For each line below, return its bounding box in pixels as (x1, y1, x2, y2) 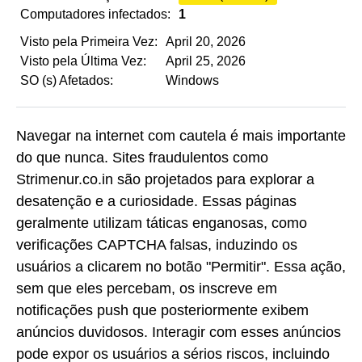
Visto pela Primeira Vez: (20, 35, 158, 48)
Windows (166, 74, 219, 87)
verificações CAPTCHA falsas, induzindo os (16, 236, 297, 253)
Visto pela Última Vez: (20, 54, 146, 68)
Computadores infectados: (20, 7, 170, 21)
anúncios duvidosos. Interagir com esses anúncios (16, 323, 341, 340)
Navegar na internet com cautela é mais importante (16, 127, 346, 144)
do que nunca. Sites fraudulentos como (16, 149, 268, 166)
